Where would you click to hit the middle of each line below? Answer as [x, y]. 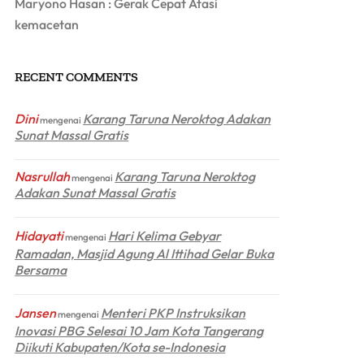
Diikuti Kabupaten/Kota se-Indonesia [120, 347]
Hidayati [39, 235]
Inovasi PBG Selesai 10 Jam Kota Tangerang [139, 330]
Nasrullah [43, 176]
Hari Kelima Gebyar [165, 235]
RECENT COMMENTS [77, 76]
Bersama [41, 269]
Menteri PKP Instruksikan [173, 312]
